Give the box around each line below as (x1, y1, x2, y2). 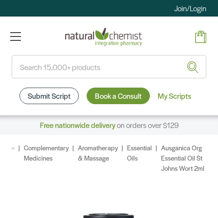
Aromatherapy (77, 143, 118, 153)
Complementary (23, 143, 69, 153)
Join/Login (174, 3, 206, 13)
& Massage (77, 153, 109, 163)
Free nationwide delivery (39, 120, 115, 130)
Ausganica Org (161, 143, 202, 153)
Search (12, 55, 34, 66)
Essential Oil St (161, 153, 202, 163)
